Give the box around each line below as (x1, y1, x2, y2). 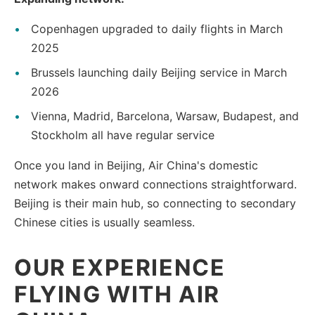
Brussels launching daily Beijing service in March (31, 65, 287, 79)
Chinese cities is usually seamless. (14, 214, 195, 229)
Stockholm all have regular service (31, 127, 214, 142)
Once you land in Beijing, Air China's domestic (14, 157, 258, 172)
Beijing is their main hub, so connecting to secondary (14, 195, 296, 210)
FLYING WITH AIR (14, 280, 221, 308)
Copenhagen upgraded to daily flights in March (31, 21, 283, 36)
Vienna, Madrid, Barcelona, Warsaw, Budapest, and (31, 108, 299, 123)
